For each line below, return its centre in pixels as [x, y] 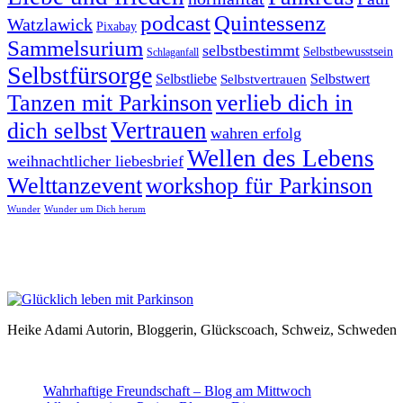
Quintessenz [270, 23]
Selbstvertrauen [264, 79]
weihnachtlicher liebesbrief [95, 161]
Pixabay [116, 27]
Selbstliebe [186, 79]
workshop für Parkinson [259, 186]
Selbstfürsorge [80, 76]
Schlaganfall [173, 53]
